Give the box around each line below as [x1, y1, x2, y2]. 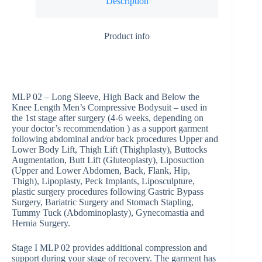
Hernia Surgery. [12, 218, 70, 228]
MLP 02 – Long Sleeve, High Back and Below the [12, 91, 199, 102]
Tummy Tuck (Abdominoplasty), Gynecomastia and [12, 207, 204, 218]
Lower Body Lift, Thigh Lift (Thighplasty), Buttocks [12, 144, 207, 154]
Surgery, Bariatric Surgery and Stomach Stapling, [12, 196, 194, 207]
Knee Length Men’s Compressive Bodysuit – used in [12, 102, 207, 112]
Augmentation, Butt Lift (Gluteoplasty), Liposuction [12, 154, 204, 165]
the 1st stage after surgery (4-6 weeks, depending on [12, 112, 204, 123]
